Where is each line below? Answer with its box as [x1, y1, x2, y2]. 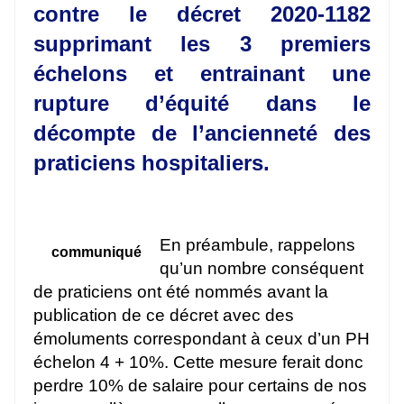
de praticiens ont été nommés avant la [33, 281, 328, 301]
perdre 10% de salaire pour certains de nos [33, 375, 367, 395]
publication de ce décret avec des [33, 305, 294, 325]
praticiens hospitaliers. [33, 150, 270, 175]
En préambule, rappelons [160, 234, 355, 254]
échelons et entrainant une [33, 60, 371, 86]
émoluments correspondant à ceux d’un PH [33, 328, 370, 348]
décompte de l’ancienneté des [33, 120, 371, 145]
